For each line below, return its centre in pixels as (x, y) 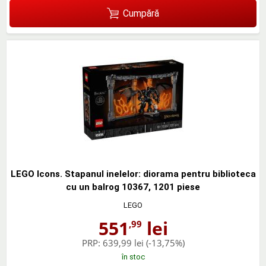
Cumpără (141, 13)
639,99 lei (123, 243)
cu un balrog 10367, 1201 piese (133, 187)
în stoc (133, 257)
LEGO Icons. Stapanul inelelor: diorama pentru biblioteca (133, 174)
